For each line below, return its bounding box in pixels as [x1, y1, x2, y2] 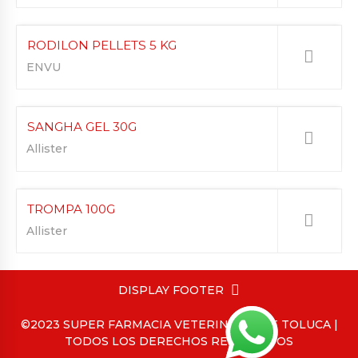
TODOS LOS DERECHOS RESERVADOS [65, 334, 293, 349]
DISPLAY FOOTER [118, 283, 225, 298]
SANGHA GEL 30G [27, 119, 137, 135]
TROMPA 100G [27, 201, 115, 217]
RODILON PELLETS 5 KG [27, 37, 177, 53]
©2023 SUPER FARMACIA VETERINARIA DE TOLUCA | [20, 317, 338, 332]
